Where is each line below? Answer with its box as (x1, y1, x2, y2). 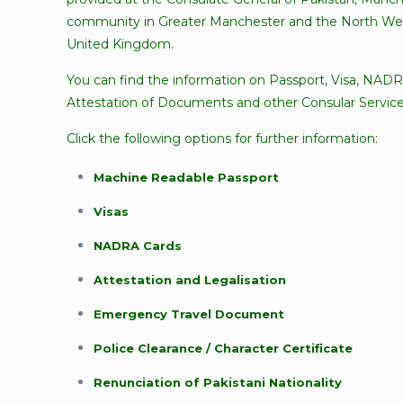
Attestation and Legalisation (94, 273, 287, 287)
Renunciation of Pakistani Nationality (94, 375, 343, 390)
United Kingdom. (67, 36, 175, 52)
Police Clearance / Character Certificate (94, 341, 354, 355)
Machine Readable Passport (94, 170, 280, 184)
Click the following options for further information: (67, 130, 379, 147)
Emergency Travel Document (94, 307, 285, 321)
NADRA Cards (94, 238, 183, 253)
